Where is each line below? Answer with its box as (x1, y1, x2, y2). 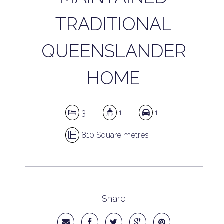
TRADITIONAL (55, 13, 172, 34)
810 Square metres (79, 130, 149, 140)
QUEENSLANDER (41, 40, 186, 61)
